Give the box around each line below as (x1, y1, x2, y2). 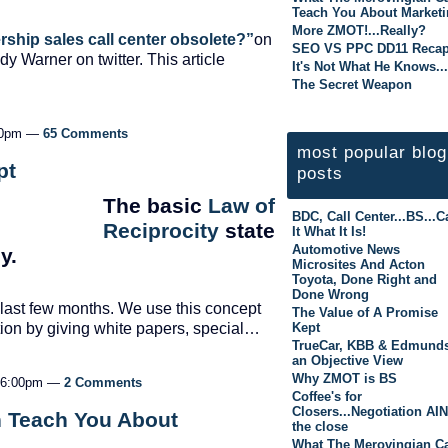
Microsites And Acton (292, 256, 425, 272)
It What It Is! (292, 223, 366, 239)
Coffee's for (292, 388, 362, 404)
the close (292, 418, 348, 434)
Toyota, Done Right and (292, 271, 437, 287)
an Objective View (292, 352, 403, 368)
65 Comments (43, 125, 128, 141)
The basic (103, 193, 208, 218)
